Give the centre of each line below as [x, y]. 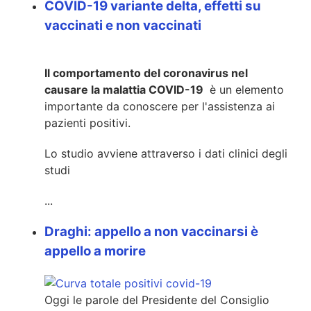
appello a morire [95, 251]
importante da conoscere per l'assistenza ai [160, 107]
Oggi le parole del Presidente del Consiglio [157, 300]
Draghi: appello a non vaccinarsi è [151, 232]
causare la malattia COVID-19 [125, 90]
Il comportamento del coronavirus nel [146, 73]
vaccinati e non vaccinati [123, 25]
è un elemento [245, 90]
